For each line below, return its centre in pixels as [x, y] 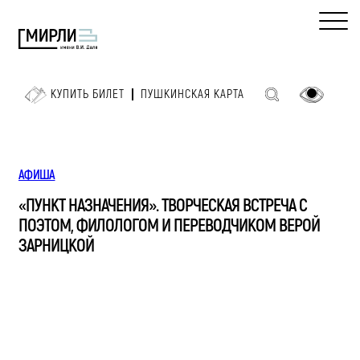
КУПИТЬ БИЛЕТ [87, 95]
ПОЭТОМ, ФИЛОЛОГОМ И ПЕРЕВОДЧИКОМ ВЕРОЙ [169, 225]
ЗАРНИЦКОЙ [56, 245]
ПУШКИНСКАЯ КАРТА [192, 95]
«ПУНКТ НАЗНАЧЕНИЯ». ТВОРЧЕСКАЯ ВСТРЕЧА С [163, 205]
